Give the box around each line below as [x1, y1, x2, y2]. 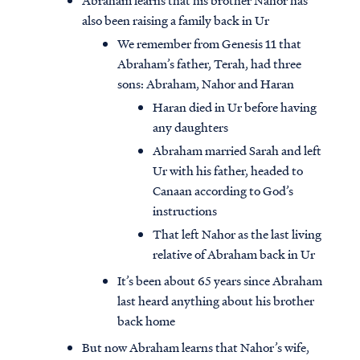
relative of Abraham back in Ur [153, 245, 315, 264]
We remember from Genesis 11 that [117, 35, 301, 53]
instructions [153, 202, 217, 220]
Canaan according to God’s [153, 182, 293, 200]
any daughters [153, 118, 228, 137]
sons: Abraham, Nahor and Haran [117, 75, 294, 93]
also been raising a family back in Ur [82, 11, 269, 30]
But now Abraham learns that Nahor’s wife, [82, 338, 309, 357]
